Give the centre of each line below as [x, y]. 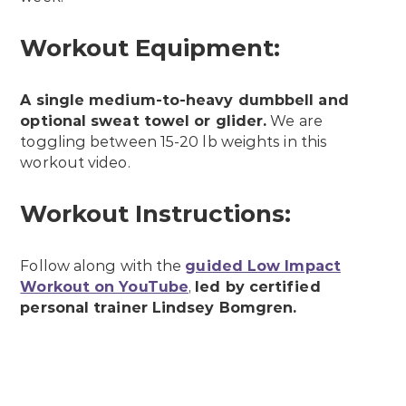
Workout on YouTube [105, 287]
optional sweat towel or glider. [144, 121]
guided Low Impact [263, 266]
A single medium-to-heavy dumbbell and [184, 101]
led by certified [258, 287]
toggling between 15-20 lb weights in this [174, 142]
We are [295, 121]
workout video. [75, 163]
